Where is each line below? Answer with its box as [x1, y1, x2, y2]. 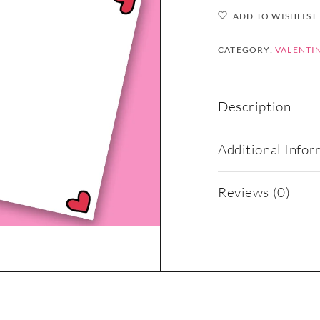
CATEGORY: [218, 44, 275, 55]
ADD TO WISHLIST [233, 10, 317, 21]
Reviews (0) [218, 183, 291, 201]
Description [218, 97, 291, 115]
